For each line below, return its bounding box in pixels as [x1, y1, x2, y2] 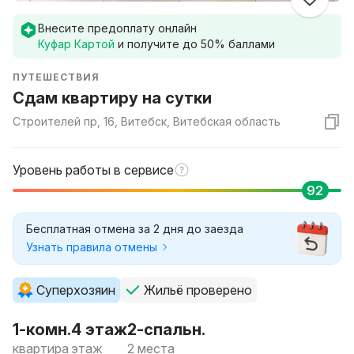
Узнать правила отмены [26, 240, 157, 254]
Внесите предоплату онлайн [38, 21, 197, 35]
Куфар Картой [38, 37, 115, 51]
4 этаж [71, 320, 127, 339]
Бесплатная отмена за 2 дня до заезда [26, 222, 243, 235]
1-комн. [13, 320, 71, 339]
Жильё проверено [144, 282, 252, 298]
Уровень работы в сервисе [13, 162, 174, 178]
